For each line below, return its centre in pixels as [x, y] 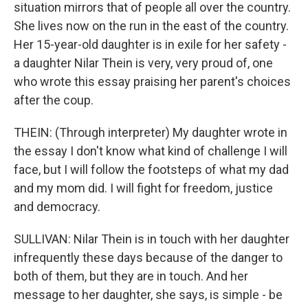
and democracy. [57, 207]
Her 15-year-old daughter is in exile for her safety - [150, 44]
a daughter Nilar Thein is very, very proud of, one [143, 63]
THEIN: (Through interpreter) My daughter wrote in [151, 132]
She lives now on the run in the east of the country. [151, 26]
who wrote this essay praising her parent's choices [152, 81]
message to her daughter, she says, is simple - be [148, 295]
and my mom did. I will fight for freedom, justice [143, 188]
